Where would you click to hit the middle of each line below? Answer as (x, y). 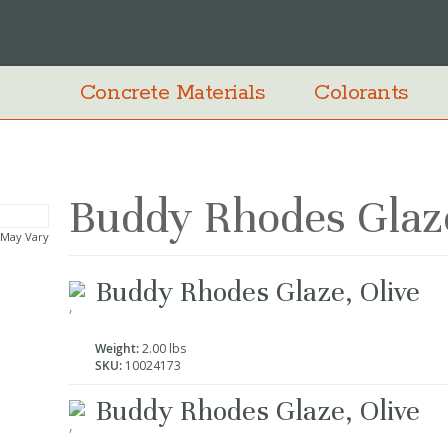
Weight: (116, 349)
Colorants (362, 93)
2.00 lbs (162, 349)
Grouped (95, 276)
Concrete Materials (172, 93)
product (92, 298)
